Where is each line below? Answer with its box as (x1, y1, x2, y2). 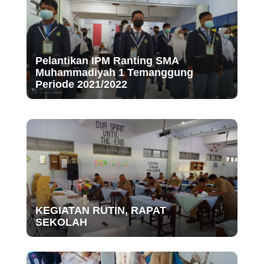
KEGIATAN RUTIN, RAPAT (35, 204, 166, 217)
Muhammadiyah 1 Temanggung (35, 67, 193, 79)
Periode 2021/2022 (35, 78, 127, 91)
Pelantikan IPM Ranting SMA (35, 55, 179, 67)
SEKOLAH (35, 216, 87, 229)
